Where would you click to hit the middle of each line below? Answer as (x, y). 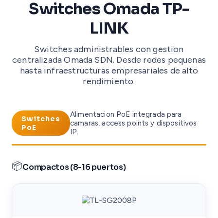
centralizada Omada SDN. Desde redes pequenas (109, 60)
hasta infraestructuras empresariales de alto (109, 70)
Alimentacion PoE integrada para (126, 114)
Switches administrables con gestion (109, 49)
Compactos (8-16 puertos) (74, 167)
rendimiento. (109, 81)
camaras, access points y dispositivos (134, 123)
